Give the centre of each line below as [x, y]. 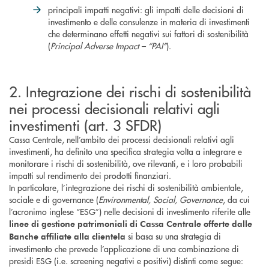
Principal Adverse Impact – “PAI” [108, 46]
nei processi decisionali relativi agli [114, 108]
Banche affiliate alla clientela [67, 236]
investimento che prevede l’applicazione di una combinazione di [124, 249]
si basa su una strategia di [173, 236]
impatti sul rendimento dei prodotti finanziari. [90, 175]
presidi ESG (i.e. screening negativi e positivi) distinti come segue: [127, 261]
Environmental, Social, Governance [161, 199]
